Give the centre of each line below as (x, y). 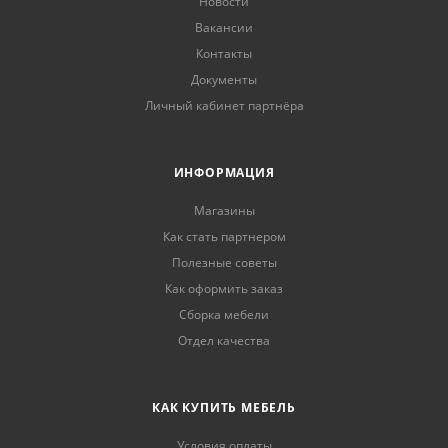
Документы (224, 80)
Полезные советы (224, 263)
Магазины (224, 211)
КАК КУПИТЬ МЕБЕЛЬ (224, 408)
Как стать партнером (224, 237)
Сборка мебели (224, 315)
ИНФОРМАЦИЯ (224, 173)
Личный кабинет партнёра (224, 106)
